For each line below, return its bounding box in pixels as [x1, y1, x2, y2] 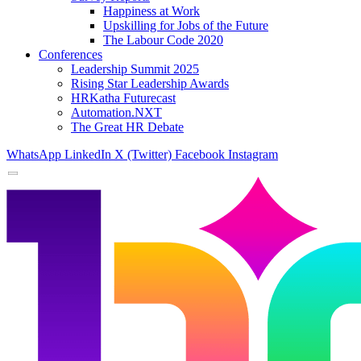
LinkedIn [64, 147, 111, 161]
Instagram [228, 147, 278, 161]
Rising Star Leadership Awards [71, 77, 229, 90]
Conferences [39, 48, 102, 61]
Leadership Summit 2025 [71, 62, 199, 76]
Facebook [175, 147, 225, 161]
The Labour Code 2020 [103, 33, 223, 47]
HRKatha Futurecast [71, 91, 176, 105]
